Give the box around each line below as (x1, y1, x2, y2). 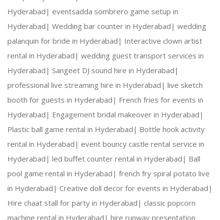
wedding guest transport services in (81, 51, 204, 61)
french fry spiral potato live (119, 168, 210, 179)
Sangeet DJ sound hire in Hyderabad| (52, 65, 179, 76)
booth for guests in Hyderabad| (7, 95, 119, 105)
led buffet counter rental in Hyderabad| (52, 154, 189, 164)
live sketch (167, 80, 203, 90)
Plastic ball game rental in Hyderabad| (7, 124, 139, 135)
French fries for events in (119, 95, 203, 105)
